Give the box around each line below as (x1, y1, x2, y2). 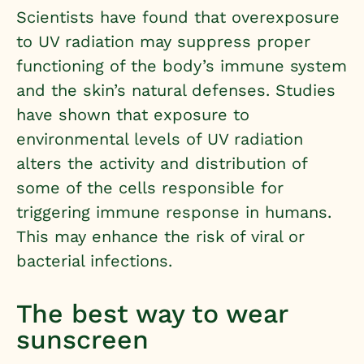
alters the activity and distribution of (16, 154, 307, 173)
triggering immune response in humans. (16, 202, 331, 222)
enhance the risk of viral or (92, 227, 305, 246)
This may (16, 227, 92, 246)
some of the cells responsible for (16, 178, 284, 197)
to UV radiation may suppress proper (16, 32, 310, 51)
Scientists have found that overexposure (16, 7, 340, 27)
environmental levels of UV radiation (16, 129, 303, 149)
